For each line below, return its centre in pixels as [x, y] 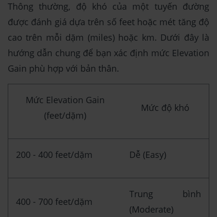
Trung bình [165, 194]
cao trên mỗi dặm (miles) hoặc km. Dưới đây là [108, 37]
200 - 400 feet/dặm [54, 154]
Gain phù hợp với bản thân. [63, 68]
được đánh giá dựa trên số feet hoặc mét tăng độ [108, 22]
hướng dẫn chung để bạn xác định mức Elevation [108, 53]
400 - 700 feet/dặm [54, 201]
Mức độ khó [165, 107]
